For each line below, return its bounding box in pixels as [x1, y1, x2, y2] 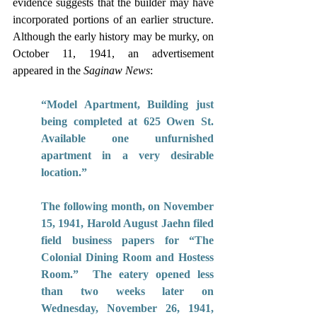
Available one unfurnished [41, 132, 214, 144]
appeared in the [13, 64, 83, 76]
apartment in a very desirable [41, 149, 214, 161]
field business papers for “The [41, 234, 214, 246]
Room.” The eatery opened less [41, 267, 214, 280]
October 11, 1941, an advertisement [13, 47, 214, 59]
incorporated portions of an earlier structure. [13, 13, 214, 25]
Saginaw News [83, 64, 150, 76]
